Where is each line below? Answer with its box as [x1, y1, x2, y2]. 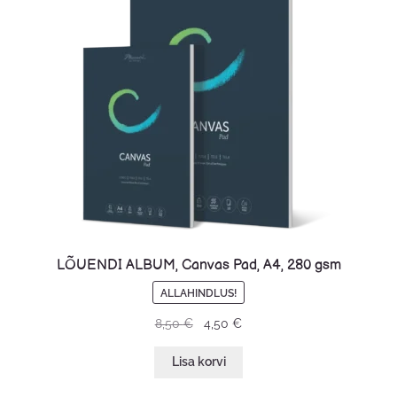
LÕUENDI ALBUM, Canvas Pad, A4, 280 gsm [56, 256, 341, 274]
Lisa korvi [171, 354, 226, 370]
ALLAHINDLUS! [160, 285, 237, 300]
